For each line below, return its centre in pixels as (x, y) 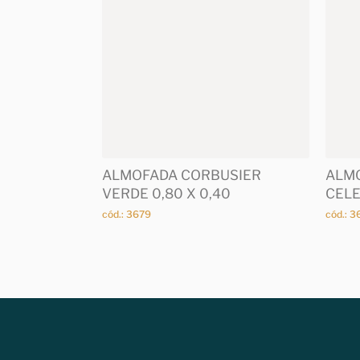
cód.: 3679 (127, 214)
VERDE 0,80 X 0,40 (167, 193)
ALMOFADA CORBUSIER (182, 175)
